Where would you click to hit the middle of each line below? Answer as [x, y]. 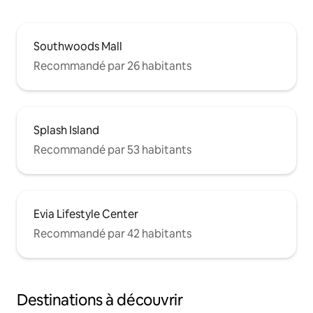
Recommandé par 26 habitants [112, 66]
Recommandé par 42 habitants [112, 234]
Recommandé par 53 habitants [112, 150]
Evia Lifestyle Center [86, 214]
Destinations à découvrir [100, 300]
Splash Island [66, 131]
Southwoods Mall [78, 47]
